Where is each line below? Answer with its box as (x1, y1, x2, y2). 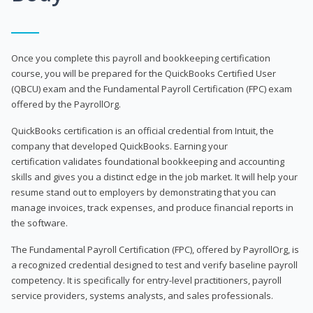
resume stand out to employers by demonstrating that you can (11, 185, 276, 198)
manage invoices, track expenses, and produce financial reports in (11, 201, 293, 214)
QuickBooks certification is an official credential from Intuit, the (11, 124, 274, 137)
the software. (11, 216, 68, 229)
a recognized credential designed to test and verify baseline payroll (11, 258, 298, 271)
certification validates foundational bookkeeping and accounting (11, 154, 284, 168)
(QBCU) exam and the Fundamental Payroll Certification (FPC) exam (11, 82, 292, 95)
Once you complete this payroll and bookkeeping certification (11, 51, 270, 64)
